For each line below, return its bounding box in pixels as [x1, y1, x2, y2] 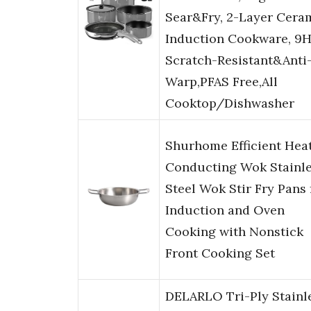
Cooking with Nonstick [165, 224, 303, 240]
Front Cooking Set [165, 245, 275, 262]
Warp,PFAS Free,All [165, 74, 278, 90]
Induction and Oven [165, 202, 285, 219]
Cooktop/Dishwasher [165, 95, 294, 112]
